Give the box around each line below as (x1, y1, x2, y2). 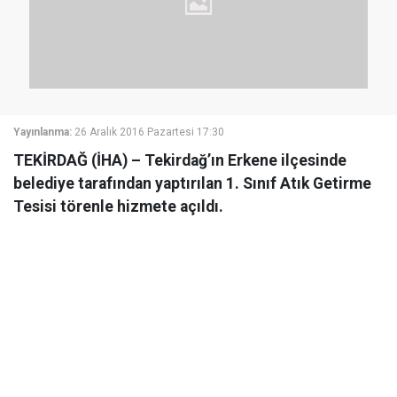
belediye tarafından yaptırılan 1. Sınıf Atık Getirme (13, 175, 371, 192)
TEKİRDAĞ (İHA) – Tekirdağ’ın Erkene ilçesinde (13, 152, 346, 169)
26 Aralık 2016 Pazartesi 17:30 (74, 126, 224, 138)
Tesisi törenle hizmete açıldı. (13, 198, 223, 215)
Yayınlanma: (13, 126, 72, 138)
